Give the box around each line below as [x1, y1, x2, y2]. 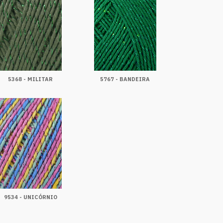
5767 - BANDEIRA [100, 76, 150, 83]
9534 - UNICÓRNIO [3, 194, 57, 201]
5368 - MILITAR [8, 76, 53, 83]
